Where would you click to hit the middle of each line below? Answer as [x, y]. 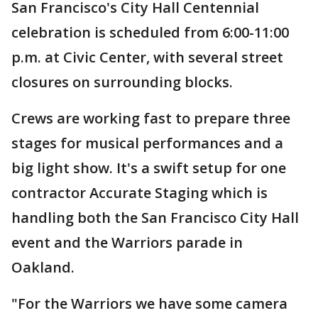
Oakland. [43, 268]
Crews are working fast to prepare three [151, 119]
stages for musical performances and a [147, 143]
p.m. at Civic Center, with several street [147, 57]
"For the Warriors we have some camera [149, 304]
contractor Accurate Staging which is [139, 193]
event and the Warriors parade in [127, 243]
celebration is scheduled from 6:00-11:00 [150, 33]
